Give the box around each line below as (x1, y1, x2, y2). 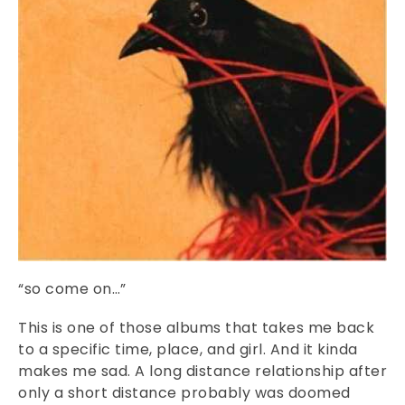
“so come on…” (18, 278, 127, 300)
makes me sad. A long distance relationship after (18, 361, 387, 382)
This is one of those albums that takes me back (18, 317, 374, 339)
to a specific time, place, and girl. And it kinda (18, 339, 358, 361)
